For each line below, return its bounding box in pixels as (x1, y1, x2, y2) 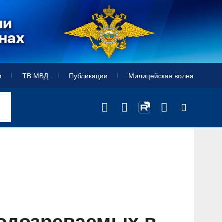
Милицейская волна (128, 71, 194, 80)
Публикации (69, 71, 108, 80)
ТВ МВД (22, 71, 48, 80)
